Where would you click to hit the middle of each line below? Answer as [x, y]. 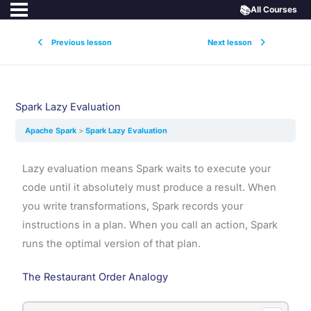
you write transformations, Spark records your [132, 206]
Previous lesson [81, 42]
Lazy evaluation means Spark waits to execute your [146, 168]
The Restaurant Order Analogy [95, 277]
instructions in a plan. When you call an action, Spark [150, 225]
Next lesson [230, 42]
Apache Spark [52, 130]
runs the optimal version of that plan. [111, 243]
